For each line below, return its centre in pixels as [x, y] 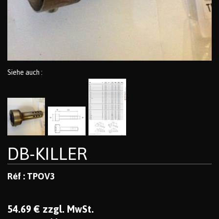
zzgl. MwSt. [68, 209]
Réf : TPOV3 [31, 176]
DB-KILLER [47, 154]
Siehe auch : [25, 72]
